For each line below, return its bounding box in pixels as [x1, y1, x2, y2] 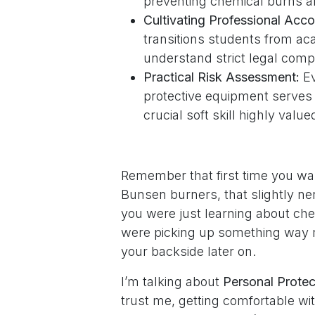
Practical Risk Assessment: [143, 70, 300, 84]
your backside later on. [121, 244, 256, 259]
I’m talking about [121, 274, 223, 289]
